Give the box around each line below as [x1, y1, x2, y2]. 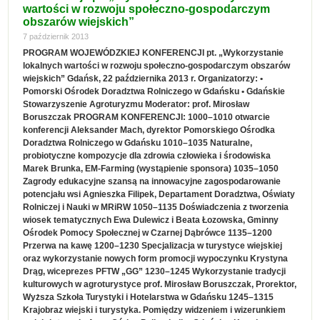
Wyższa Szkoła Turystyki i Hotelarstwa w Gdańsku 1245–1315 [23, 292, 274, 302]
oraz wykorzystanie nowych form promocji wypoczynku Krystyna [23, 254, 289, 264]
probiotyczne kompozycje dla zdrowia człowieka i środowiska [23, 151, 271, 161]
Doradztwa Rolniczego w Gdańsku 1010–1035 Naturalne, [23, 138, 253, 148]
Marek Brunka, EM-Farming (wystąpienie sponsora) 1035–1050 [23, 164, 279, 174]
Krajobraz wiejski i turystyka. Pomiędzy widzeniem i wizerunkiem [23, 305, 286, 315]
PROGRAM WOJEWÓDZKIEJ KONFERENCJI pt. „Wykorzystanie [23, 48, 284, 58]
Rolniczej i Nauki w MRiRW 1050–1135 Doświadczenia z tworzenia [23, 202, 289, 212]
